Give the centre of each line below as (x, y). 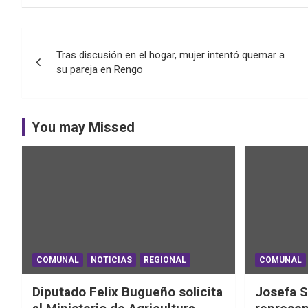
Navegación (79, 40)
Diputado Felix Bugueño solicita (128, 292)
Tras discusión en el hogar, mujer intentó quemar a (170, 55)
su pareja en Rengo (100, 69)
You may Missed (83, 127)
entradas (64, 97)
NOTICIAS (111, 260)
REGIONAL (165, 260)
